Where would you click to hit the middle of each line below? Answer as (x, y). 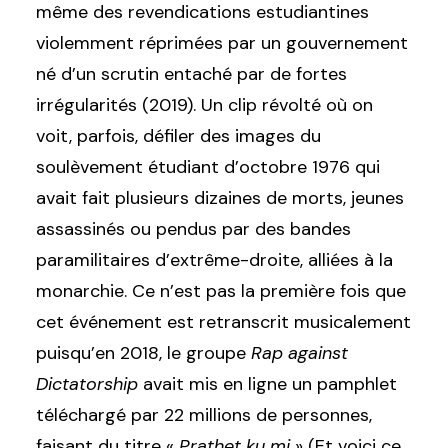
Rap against (299, 353)
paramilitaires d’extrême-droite (168, 260)
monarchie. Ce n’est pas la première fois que (221, 291)
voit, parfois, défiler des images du (178, 136)
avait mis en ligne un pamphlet (267, 384)
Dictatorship (87, 384)
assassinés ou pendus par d (151, 229)
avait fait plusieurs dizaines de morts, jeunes (220, 198)
